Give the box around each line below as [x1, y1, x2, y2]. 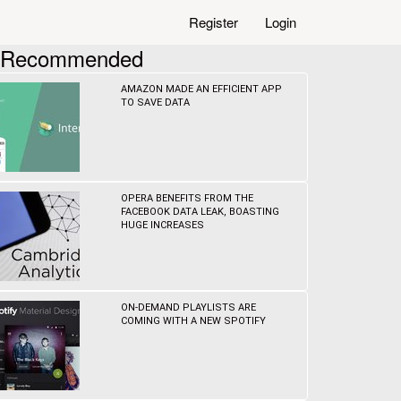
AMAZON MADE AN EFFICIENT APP [121, 83, 283, 95]
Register [189, 13, 238, 31]
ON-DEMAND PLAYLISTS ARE [121, 302, 257, 313]
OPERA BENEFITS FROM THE [121, 192, 254, 204]
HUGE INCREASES [121, 219, 205, 231]
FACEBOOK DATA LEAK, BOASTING [121, 206, 280, 218]
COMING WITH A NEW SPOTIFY [121, 315, 267, 327]
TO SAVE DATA [121, 97, 191, 108]
